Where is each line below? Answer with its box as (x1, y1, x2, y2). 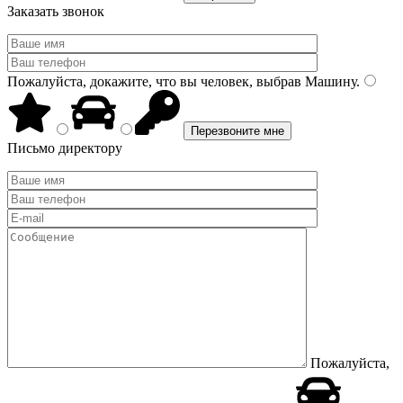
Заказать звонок (7, 4, 104, 19)
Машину (301, 74, 356, 89)
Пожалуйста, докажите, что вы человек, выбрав (7, 74, 301, 89)
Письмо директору (7, 140, 122, 156)
